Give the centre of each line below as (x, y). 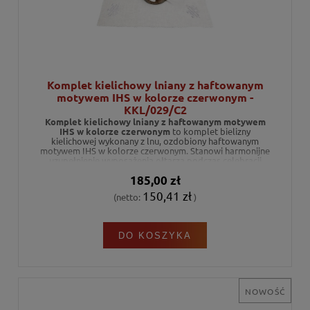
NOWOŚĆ (265, 291)
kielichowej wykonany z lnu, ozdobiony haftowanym (155, 141)
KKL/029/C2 (155, 109)
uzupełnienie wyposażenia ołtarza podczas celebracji (155, 161)
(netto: (128, 197)
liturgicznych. (155, 170)
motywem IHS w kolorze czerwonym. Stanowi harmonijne (155, 151)
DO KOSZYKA (155, 235)
